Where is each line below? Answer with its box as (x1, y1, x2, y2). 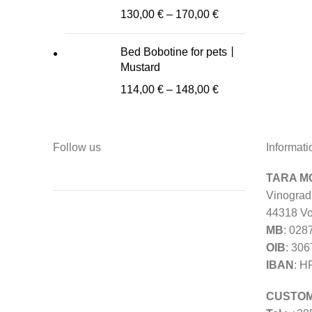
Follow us (53, 141, 101, 154)
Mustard (120, 61, 160, 74)
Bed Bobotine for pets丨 (120, 46, 238, 58)
